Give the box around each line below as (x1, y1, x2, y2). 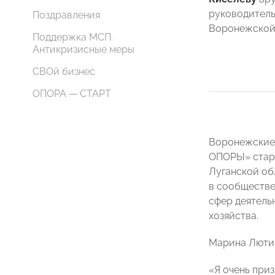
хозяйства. (209, 210, 258, 222)
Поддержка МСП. (33, 31, 113, 43)
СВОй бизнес (33, 66, 95, 77)
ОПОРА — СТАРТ (33, 88, 111, 99)
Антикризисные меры (33, 44, 134, 55)
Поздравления (33, 9, 100, 21)
